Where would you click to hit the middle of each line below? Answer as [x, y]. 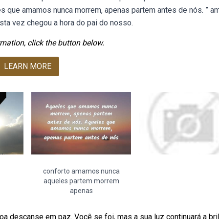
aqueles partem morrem [81, 181]
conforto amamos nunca [81, 171]
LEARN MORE [27, 66]
